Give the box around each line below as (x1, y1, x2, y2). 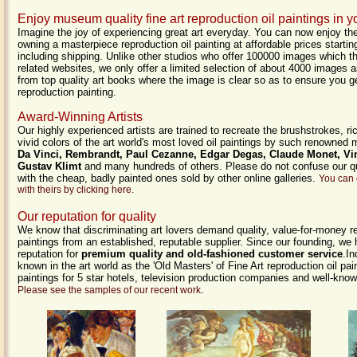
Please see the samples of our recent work (18, 284, 201, 296)
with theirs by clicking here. (18, 184, 134, 195)
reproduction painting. (18, 86, 116, 98)
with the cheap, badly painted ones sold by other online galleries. (18, 172, 319, 184)
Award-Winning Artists (18, 110, 143, 124)
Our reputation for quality (18, 210, 156, 223)
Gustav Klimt (18, 160, 81, 172)
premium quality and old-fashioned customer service (81, 248, 343, 260)
